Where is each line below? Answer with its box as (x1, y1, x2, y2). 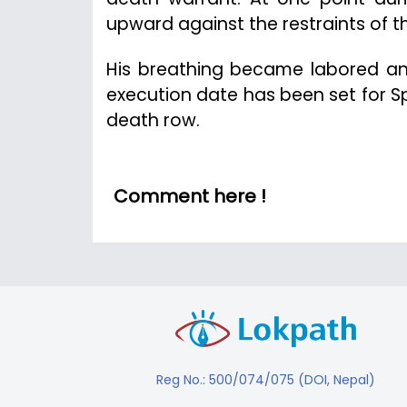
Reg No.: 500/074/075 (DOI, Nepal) (155, 370, 375, 389)
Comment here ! (114, 183, 266, 209)
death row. (106, 107, 200, 133)
